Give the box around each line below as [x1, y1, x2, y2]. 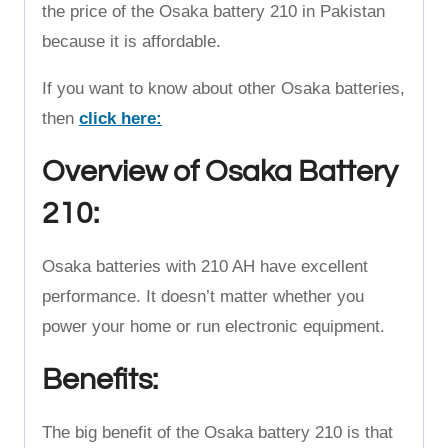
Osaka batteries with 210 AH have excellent [42, 257, 368, 276]
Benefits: [42, 364, 158, 395]
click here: [79, 109, 162, 128]
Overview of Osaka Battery [42, 156, 398, 187]
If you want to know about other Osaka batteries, [42, 79, 405, 98]
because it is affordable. [42, 32, 226, 51]
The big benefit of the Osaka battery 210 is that [42, 423, 393, 442]
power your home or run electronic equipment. [42, 317, 385, 336]
